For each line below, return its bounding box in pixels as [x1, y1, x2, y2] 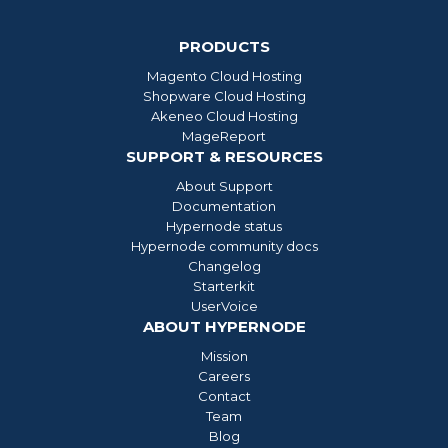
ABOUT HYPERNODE [142, 317, 306, 337]
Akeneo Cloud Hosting [150, 108, 298, 125]
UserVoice [190, 298, 258, 315]
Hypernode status [166, 218, 282, 235]
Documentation [172, 198, 276, 215]
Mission [200, 348, 248, 365]
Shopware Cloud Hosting [142, 88, 306, 105]
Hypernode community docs [130, 238, 318, 255]
